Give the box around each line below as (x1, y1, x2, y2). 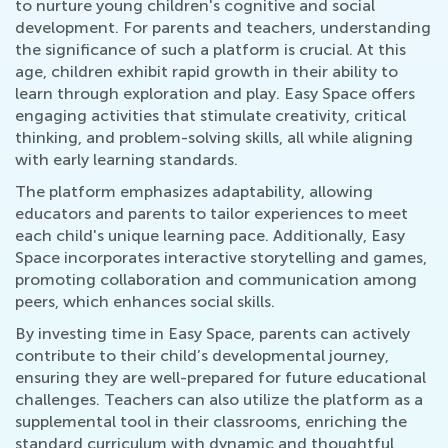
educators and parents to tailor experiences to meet (15, 204, 408, 223)
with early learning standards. (15, 150, 238, 169)
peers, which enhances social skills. (15, 292, 275, 311)
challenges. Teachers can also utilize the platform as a (15, 390, 423, 409)
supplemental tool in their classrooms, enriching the (15, 412, 407, 431)
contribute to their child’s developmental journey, (15, 346, 389, 365)
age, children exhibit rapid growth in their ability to (15, 62, 398, 81)
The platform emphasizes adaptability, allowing (15, 182, 373, 201)
